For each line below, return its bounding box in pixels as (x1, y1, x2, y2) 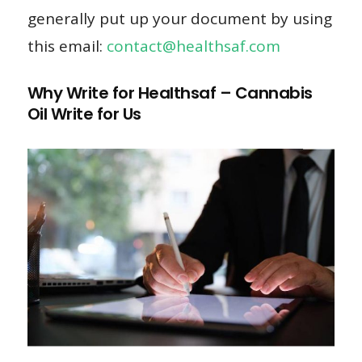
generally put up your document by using (27, 7, 332, 29)
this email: (27, 35, 107, 57)
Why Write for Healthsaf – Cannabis (27, 81, 313, 104)
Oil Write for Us (27, 102, 141, 125)
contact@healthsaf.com (106, 35, 280, 57)
